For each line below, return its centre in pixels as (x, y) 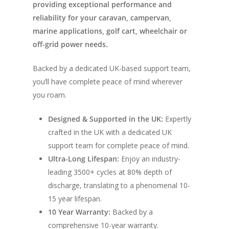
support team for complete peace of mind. (119, 145)
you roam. (50, 95)
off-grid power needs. (70, 44)
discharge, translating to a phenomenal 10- (119, 185)
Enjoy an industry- (150, 159)
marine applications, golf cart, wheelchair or (110, 31)
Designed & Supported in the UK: (106, 119)
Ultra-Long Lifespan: (84, 159)
